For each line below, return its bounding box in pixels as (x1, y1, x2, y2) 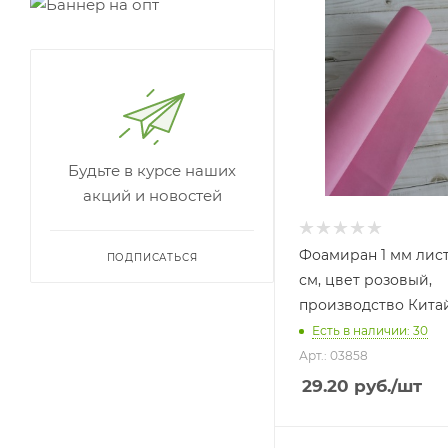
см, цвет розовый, (299, 271, 432, 290)
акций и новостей (82, 186, 222, 205)
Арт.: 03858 (299, 348, 368, 364)
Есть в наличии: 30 (312, 323, 428, 339)
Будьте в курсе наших (68, 161, 236, 180)
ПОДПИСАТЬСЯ (106, 251, 198, 264)
